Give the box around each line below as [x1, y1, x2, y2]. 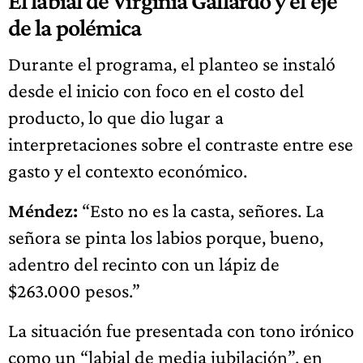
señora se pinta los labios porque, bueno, [8, 226, 323, 248]
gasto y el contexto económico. [8, 160, 247, 181]
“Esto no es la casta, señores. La [78, 199, 324, 221]
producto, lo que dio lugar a [8, 106, 224, 128]
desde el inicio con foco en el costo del [8, 79, 304, 101]
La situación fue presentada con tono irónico [8, 319, 354, 341]
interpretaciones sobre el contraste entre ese [8, 133, 353, 155]
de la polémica [8, 14, 142, 41]
